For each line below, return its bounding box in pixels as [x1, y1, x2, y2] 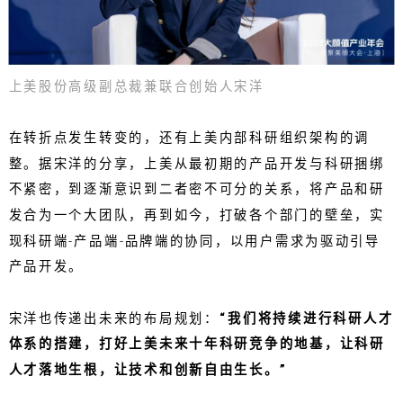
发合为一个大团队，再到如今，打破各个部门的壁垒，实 [8, 207, 385, 223]
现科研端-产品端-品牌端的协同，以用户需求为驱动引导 [8, 233, 381, 249]
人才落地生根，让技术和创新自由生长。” [8, 362, 287, 378]
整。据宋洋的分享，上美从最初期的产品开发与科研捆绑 [8, 156, 385, 172]
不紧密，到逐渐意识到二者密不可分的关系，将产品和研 [8, 182, 385, 197]
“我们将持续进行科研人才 [219, 310, 394, 327]
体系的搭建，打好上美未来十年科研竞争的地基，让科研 [8, 336, 385, 352]
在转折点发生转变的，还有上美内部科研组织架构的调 [8, 130, 370, 146]
